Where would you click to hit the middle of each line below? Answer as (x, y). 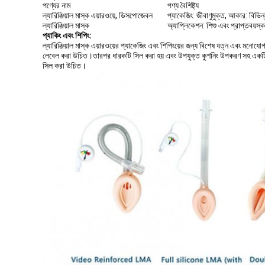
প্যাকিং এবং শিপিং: (67, 35)
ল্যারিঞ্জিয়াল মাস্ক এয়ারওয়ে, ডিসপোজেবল (98, 15)
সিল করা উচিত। (64, 66)
